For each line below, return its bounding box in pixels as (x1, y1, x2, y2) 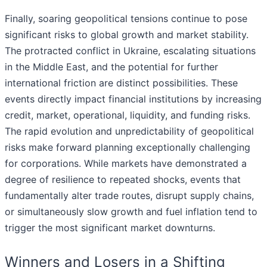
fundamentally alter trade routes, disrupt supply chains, (5, 190, 254, 202)
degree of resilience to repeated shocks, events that (5, 173, 241, 186)
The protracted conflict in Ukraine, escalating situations (5, 45, 256, 57)
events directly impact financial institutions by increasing (5, 93, 262, 105)
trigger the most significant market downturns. (5, 222, 215, 234)
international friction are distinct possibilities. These (5, 77, 238, 89)
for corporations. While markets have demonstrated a (5, 157, 247, 170)
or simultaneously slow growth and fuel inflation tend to (5, 206, 257, 218)
